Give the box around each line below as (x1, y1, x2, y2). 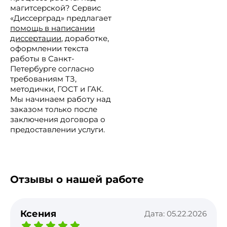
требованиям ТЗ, (10, 73, 77, 84)
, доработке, (61, 33, 109, 43)
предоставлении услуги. (10, 124, 105, 134)
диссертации (10, 33, 61, 43)
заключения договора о (10, 114, 105, 124)
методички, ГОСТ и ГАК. (10, 84, 103, 94)
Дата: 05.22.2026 (144, 209, 207, 219)
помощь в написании (10, 23, 95, 33)
